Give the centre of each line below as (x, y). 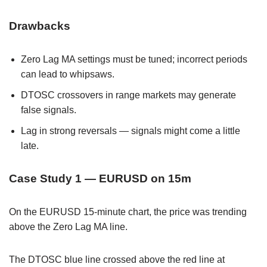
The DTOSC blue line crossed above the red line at (117, 259)
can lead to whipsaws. (68, 74)
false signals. (49, 110)
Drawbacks (40, 26)
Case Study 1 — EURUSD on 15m (100, 178)
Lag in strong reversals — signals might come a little (131, 131)
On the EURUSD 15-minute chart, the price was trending (128, 212)
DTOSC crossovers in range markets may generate (128, 95)
